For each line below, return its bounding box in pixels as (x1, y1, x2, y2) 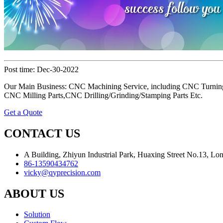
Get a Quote (4, 108, 42, 116)
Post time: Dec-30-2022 (4, 65, 79, 74)
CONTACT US (4, 126, 80, 140)
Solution (24, 210, 50, 219)
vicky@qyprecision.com (24, 168, 101, 177)
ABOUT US (4, 187, 64, 200)
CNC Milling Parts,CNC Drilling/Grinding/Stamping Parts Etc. (4, 91, 203, 100)
